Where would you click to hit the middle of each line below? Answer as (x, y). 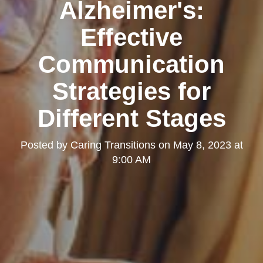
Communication (131, 65)
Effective (131, 38)
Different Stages (131, 119)
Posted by (45, 145)
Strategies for (131, 92)
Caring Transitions (113, 145)
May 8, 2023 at (208, 145)
